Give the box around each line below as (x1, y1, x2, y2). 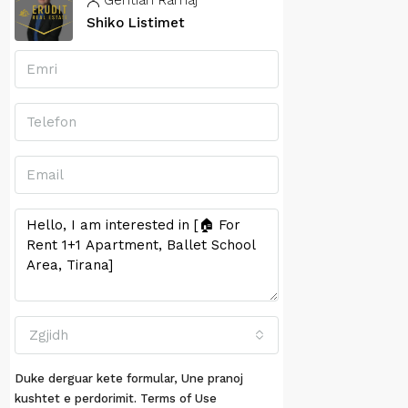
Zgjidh (29, 327, 68, 344)
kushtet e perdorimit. (15, 392, 140, 406)
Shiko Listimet (87, 15, 186, 32)
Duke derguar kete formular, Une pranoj (15, 372, 243, 386)
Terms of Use (140, 392, 217, 406)
